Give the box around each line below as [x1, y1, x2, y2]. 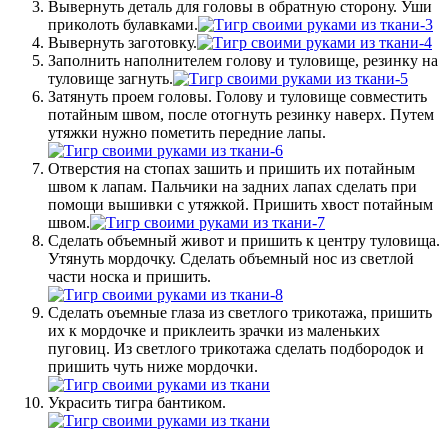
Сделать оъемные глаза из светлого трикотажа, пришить [48, 303, 432, 321]
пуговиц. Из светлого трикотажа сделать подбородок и [48, 339, 424, 357]
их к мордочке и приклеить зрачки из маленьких [48, 321, 380, 339]
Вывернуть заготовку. [48, 33, 197, 51]
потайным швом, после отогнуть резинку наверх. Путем [48, 105, 434, 123]
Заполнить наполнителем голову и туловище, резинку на [48, 51, 438, 69]
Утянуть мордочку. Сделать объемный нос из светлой [48, 249, 414, 267]
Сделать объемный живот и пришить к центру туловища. [48, 231, 440, 249]
